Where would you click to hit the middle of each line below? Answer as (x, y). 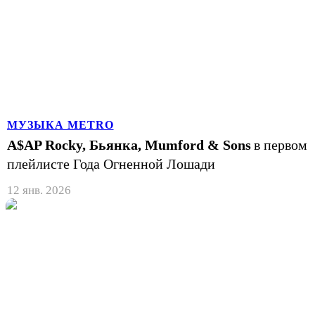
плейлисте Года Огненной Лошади (111, 163)
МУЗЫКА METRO (60, 124)
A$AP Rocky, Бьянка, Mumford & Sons (129, 144)
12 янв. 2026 (39, 190)
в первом (281, 144)
